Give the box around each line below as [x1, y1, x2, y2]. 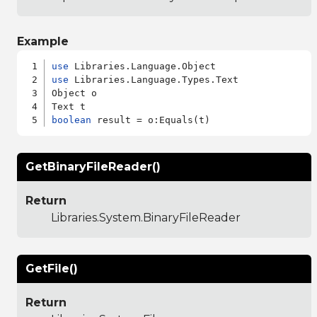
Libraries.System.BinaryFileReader [51, 210, 241, 224]
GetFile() [25, 261, 78, 275]
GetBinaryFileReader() [25, 159, 161, 173]
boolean [52, 114, 92, 125]
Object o [52, 87, 98, 98]
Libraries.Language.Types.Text [69, 74, 239, 85]
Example [17, 34, 69, 48]
